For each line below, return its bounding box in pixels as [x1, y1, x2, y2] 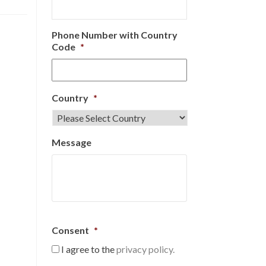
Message [52, 137, 91, 148]
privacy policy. [116, 243, 175, 255]
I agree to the [61, 243, 116, 255]
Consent [52, 224, 89, 236]
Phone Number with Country [52, 29, 178, 40]
